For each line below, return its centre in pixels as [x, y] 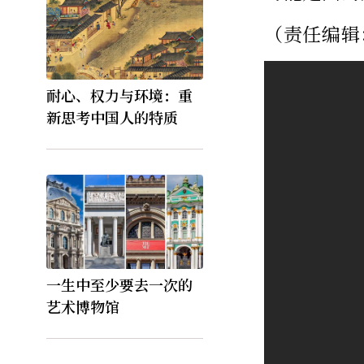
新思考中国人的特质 [112, 117]
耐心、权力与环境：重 [119, 95]
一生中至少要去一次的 [119, 284]
